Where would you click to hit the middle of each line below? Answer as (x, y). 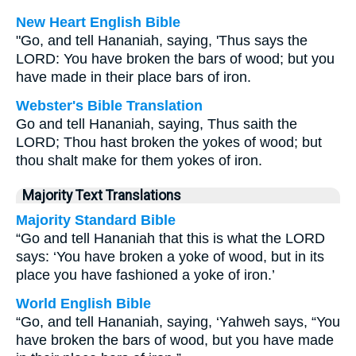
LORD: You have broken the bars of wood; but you (175, 59)
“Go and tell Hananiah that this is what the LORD (170, 238)
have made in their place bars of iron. (133, 77)
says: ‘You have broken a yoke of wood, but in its (170, 257)
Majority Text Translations (102, 195)
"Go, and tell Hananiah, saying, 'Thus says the (162, 41)
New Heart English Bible (98, 22)
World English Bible (83, 304)
